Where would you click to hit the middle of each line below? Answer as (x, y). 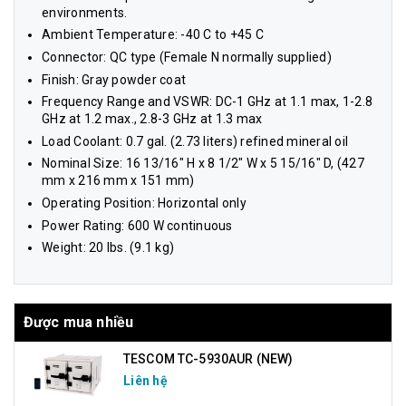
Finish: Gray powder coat (114, 79)
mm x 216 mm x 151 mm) (118, 181)
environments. (85, 12)
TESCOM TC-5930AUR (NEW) (208, 359)
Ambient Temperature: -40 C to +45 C (153, 35)
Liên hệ (145, 381)
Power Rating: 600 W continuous (137, 225)
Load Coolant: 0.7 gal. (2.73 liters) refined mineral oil (195, 141)
